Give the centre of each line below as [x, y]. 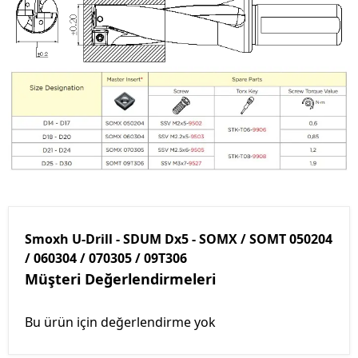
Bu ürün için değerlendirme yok [120, 322]
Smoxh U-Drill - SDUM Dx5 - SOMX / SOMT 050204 [179, 239]
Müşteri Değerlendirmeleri [120, 278]
